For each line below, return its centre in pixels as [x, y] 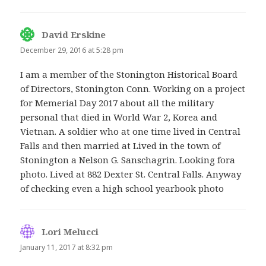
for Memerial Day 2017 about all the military [117, 103]
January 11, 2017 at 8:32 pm [67, 248]
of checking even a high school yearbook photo [122, 189]
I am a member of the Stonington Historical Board [129, 75]
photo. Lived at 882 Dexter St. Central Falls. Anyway [131, 174]
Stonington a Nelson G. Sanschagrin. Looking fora [128, 160]
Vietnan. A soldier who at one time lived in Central [131, 132]
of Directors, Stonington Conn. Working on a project [133, 89]
